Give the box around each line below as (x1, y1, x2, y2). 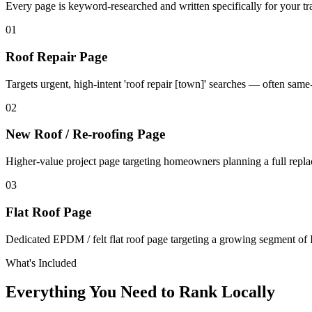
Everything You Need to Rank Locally (6, 283, 275, 302)
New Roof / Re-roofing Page (6, 127, 165, 142)
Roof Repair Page (6, 49, 107, 64)
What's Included (6, 256, 77, 269)
